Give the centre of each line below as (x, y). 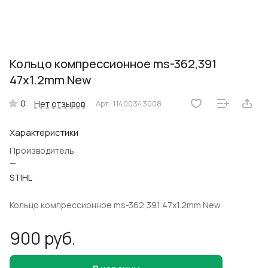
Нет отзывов (60, 103)
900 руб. (43, 238)
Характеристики (44, 133)
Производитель (42, 151)
